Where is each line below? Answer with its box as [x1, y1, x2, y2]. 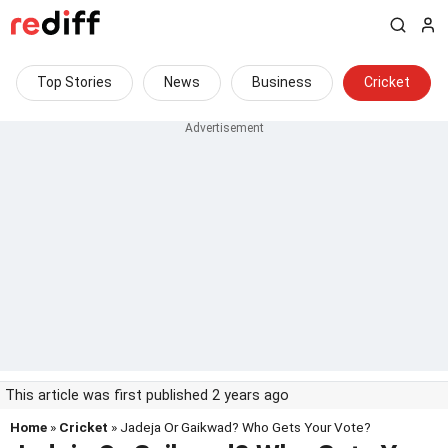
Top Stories [37, 74, 112, 90]
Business [252, 74, 312, 90]
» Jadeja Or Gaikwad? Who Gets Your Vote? [108, 419, 371, 435]
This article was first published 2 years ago [5, 387, 289, 404]
